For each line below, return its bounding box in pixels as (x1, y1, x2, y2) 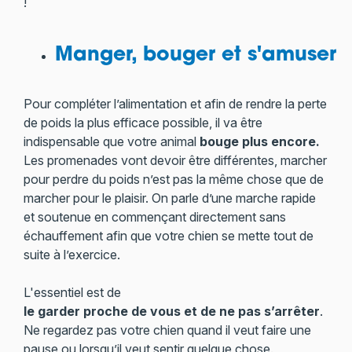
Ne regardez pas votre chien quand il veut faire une (23, 322, 311, 338)
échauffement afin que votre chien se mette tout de (23, 228, 313, 244)
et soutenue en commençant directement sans (23, 209, 286, 225)
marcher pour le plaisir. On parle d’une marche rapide (23, 190, 316, 206)
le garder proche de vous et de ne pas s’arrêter (23, 303, 320, 319)
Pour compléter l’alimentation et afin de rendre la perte (23, 96, 327, 112)
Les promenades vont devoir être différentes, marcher (23, 152, 327, 168)
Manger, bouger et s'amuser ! (54, 40, 349, 66)
